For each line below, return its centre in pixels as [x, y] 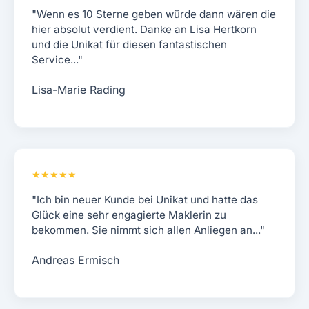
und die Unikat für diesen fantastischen [129, 45]
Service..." [57, 60]
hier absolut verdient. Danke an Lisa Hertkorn [144, 30]
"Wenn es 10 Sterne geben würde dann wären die [154, 14]
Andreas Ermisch [76, 260]
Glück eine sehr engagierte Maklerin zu [129, 215]
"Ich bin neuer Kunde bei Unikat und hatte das [145, 200]
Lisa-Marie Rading [79, 90]
